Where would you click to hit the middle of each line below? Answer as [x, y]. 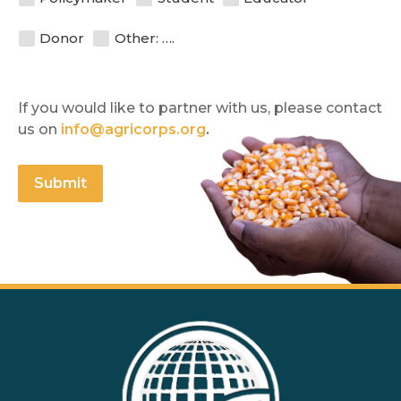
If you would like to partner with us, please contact [200, 107]
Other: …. [144, 38]
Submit [60, 183]
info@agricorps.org [133, 129]
